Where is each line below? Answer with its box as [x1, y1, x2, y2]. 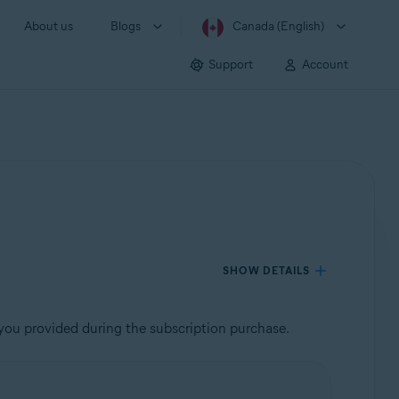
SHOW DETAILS [223, 264, 311, 277]
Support [208, 56, 253, 72]
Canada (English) [232, 19, 324, 34]
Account [302, 56, 348, 72]
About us [24, 19, 73, 34]
